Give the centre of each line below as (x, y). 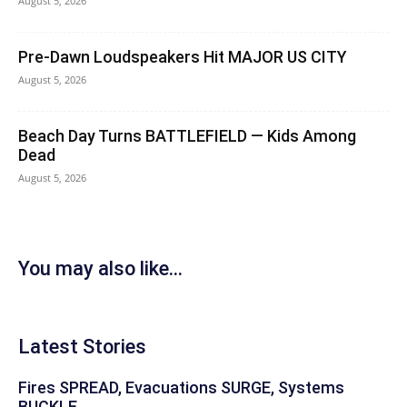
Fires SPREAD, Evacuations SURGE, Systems (181, 387)
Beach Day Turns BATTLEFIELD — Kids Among (187, 136)
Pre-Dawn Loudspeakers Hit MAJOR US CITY (183, 57)
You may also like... (100, 268)
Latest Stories (82, 347)
